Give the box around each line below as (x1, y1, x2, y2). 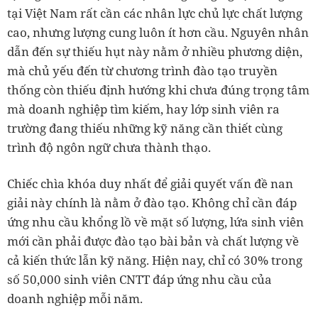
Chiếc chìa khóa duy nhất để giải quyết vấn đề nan (7, 175, 293, 192)
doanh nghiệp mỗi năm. (7, 290, 143, 307)
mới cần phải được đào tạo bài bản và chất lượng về (7, 233, 299, 249)
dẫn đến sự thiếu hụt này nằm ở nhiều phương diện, (7, 43, 302, 60)
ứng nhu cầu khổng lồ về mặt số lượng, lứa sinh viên (7, 214, 304, 230)
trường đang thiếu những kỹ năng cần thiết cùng (7, 120, 283, 136)
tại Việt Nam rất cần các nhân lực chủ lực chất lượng (7, 5, 302, 21)
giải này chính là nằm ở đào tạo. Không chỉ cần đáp (7, 194, 297, 211)
